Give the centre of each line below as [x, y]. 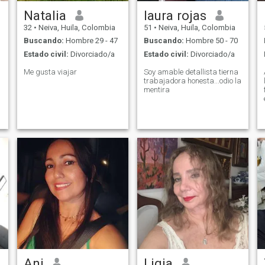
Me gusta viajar [50, 72]
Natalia [45, 15]
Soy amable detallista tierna [191, 72]
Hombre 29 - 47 [91, 41]
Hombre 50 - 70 [211, 41]
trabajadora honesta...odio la [192, 80]
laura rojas [175, 15]
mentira [156, 89]
